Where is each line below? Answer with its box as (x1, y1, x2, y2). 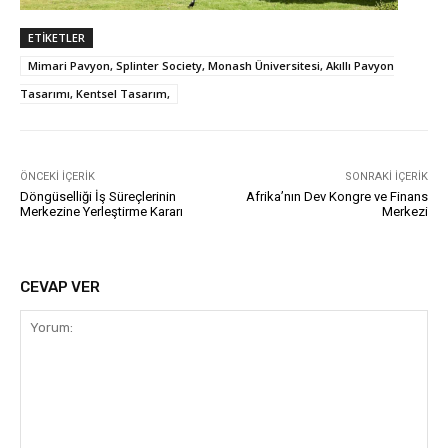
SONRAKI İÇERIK (344, 170, 428, 184)
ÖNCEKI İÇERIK (20, 170, 95, 184)
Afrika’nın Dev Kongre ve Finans (245, 189, 428, 205)
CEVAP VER (20, 278, 100, 297)
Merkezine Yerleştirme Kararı (20, 204, 183, 220)
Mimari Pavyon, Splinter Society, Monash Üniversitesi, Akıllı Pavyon (28, 58, 394, 74)
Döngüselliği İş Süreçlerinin (20, 189, 176, 205)
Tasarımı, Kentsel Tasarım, (20, 86, 170, 102)
